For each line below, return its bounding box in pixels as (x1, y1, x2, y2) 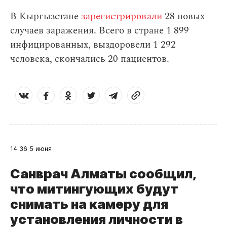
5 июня (30, 145, 52, 153)
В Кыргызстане (10, 9, 81, 24)
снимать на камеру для (10, 196, 168, 212)
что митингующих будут (10, 181, 178, 197)
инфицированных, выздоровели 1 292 (10, 37, 176, 52)
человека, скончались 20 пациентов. (10, 52, 169, 66)
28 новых (162, 9, 205, 24)
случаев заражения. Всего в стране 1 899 (10, 23, 189, 38)
